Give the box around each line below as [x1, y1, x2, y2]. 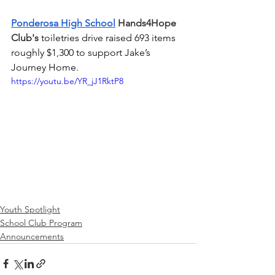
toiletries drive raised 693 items [41, 32, 178, 44]
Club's [11, 32, 41, 44]
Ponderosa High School [11, 17, 115, 29]
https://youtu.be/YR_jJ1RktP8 [11, 76, 123, 87]
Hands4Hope [115, 17, 179, 29]
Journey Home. [11, 61, 79, 74]
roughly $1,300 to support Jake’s [11, 47, 153, 59]
